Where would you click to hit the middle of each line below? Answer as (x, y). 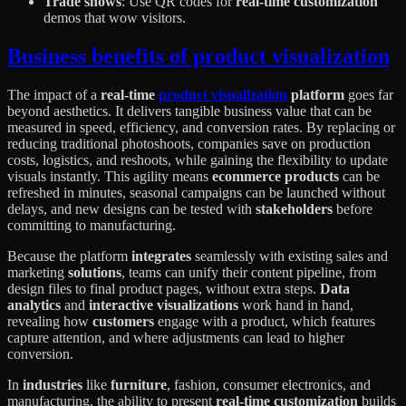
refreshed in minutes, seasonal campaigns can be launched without (196, 193)
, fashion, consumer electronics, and (269, 385)
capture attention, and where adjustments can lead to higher (176, 338)
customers (123, 322)
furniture (139, 385)
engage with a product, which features (265, 322)
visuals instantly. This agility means (110, 177)
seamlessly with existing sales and (290, 256)
